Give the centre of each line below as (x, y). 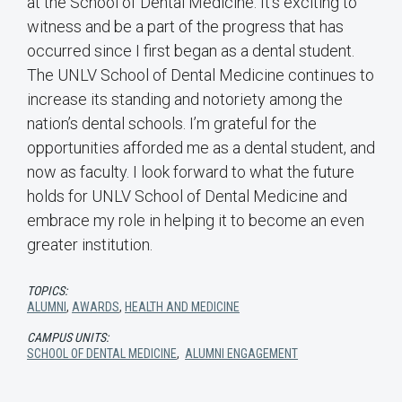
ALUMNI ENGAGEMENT (241, 354)
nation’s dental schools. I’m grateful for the (172, 124)
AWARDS (96, 307)
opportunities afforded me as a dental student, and (201, 148)
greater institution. (90, 245)
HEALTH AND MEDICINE (182, 307)
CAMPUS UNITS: (68, 338)
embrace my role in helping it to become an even (196, 221)
